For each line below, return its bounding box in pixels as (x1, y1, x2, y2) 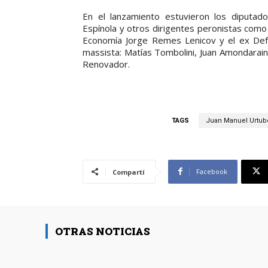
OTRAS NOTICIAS (55, 224, 150, 238)
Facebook (196, 166, 227, 176)
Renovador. (83, 57, 130, 70)
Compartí (112, 167, 145, 176)
